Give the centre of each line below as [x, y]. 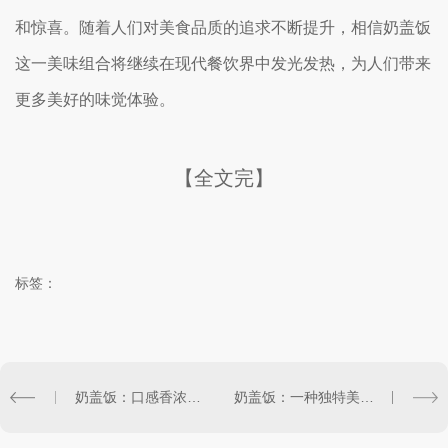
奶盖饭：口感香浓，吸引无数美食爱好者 [194, 397]
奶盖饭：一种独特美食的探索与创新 [367, 397]
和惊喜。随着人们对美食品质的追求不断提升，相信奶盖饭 [223, 27]
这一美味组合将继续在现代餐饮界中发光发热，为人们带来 [223, 63]
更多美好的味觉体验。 [95, 99]
